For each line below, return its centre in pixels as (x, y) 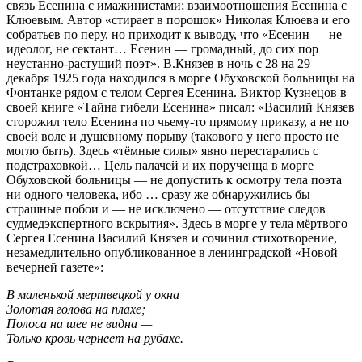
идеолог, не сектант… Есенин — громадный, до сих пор (162, 48)
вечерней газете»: (55, 267)
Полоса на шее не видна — (79, 323)
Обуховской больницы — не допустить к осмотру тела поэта (174, 179)
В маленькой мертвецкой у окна (93, 294)
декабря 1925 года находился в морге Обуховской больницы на (181, 78)
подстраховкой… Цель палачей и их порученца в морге (160, 165)
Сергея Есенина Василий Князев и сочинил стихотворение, (172, 238)
